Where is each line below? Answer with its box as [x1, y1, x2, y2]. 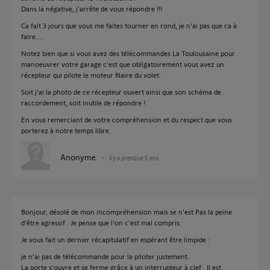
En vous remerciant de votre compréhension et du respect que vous [21, 115, 232, 124]
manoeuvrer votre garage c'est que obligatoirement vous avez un [21, 60, 224, 68]
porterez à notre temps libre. [21, 126, 111, 134]
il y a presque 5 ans [109, 154, 159, 162]
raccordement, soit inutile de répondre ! [21, 98, 145, 107]
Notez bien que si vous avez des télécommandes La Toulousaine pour [21, 49, 235, 57]
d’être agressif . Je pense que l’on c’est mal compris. [21, 218, 181, 227]
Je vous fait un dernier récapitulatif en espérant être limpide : [21, 235, 210, 243]
